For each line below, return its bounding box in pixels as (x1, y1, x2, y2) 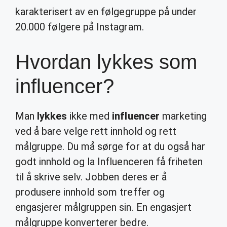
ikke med (67, 110, 112, 122)
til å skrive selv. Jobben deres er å (15, 171, 167, 183)
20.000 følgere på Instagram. (15, 21, 144, 33)
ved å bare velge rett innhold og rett (15, 125, 176, 137)
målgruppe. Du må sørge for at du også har (15, 140, 205, 153)
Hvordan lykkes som (15, 51, 197, 73)
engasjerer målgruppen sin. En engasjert (15, 201, 192, 213)
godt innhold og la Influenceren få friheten (15, 156, 203, 168)
